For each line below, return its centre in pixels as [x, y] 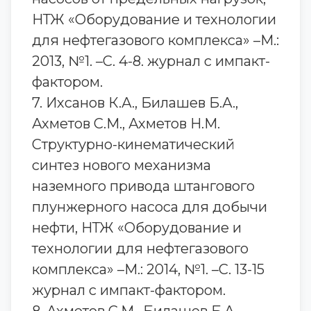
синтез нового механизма [121, 165]
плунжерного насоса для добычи [150, 207]
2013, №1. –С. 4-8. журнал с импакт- [151, 61]
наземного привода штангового [143, 186]
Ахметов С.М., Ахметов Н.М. [126, 124]
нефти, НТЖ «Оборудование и [137, 228]
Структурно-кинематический [133, 144]
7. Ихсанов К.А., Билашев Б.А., [135, 103]
